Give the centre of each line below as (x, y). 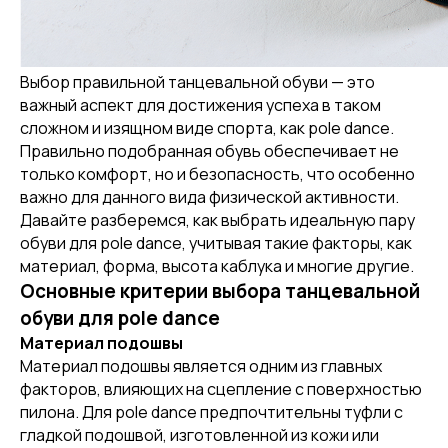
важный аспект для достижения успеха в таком (200, 105)
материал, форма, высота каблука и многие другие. (217, 266)
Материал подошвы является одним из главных (201, 366)
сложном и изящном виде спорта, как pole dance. (207, 128)
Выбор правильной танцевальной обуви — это (197, 82)
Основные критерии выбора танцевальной (220, 291)
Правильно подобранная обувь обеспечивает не (209, 151)
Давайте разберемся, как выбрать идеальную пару (217, 220)
